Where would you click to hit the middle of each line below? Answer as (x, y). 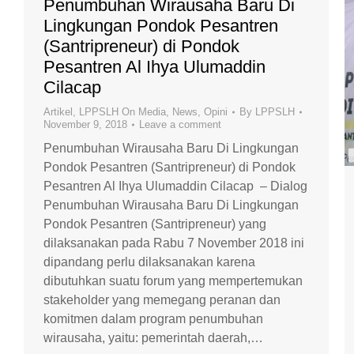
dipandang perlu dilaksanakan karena (149, 262)
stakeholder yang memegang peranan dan (162, 300)
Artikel (58, 112)
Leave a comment (180, 125)
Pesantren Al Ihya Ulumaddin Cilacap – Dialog (175, 186)
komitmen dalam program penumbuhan (153, 319)
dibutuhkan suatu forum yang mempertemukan (173, 281)
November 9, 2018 (85, 125)
